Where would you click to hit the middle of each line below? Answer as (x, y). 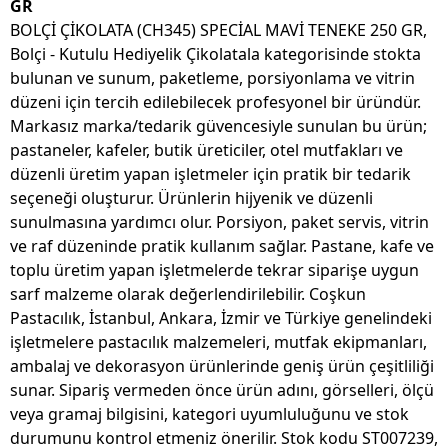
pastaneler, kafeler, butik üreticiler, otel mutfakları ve (206, 150)
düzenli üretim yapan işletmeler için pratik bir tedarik (210, 174)
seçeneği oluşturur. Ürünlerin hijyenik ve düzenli (191, 198)
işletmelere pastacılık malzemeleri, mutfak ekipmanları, (218, 342)
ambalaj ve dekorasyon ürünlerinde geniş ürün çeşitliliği (222, 366)
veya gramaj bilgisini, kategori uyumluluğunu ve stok (209, 414)
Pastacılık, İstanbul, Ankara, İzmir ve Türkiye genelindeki (221, 318)
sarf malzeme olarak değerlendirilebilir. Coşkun (188, 294)
